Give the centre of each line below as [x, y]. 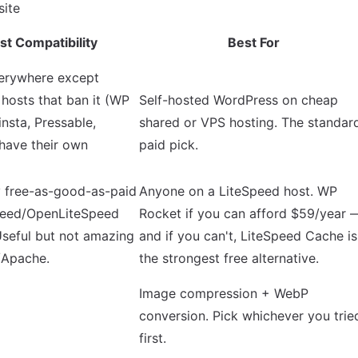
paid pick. [169, 145]
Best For [253, 42]
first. [153, 338]
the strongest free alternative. [229, 258]
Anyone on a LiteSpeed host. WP [238, 191]
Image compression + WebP [224, 293]
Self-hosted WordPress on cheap [239, 100]
